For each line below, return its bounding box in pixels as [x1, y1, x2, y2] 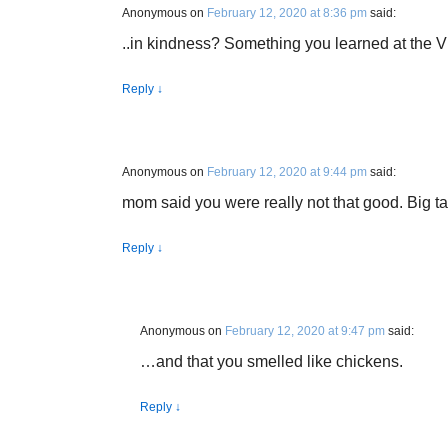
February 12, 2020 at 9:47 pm [225, 324, 385, 338]
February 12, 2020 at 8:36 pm [207, 6, 367, 20]
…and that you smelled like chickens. [140, 353, 403, 370]
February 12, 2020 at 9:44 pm [207, 165, 367, 179]
